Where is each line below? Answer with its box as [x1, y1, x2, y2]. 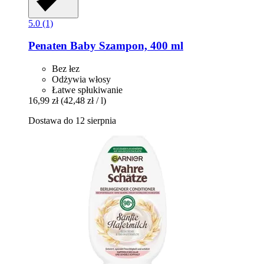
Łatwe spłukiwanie [52, 85, 123, 95]
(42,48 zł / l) [61, 95, 106, 106]
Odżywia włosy [52, 74, 111, 85]
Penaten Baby [28, 39, 96, 52]
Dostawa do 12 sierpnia [28, 115, 116, 126]
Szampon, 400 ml [96, 39, 183, 52]
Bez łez [52, 64, 80, 74]
